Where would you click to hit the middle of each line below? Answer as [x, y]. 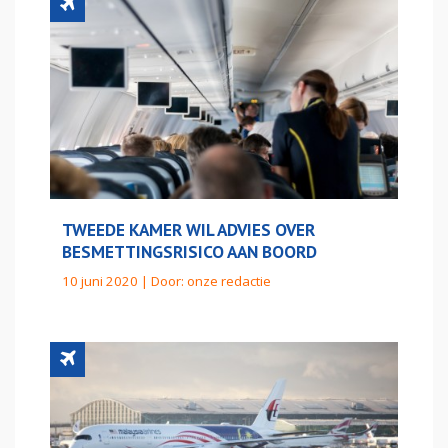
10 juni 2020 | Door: [124, 280]
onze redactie [229, 280]
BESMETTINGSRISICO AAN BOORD [189, 251]
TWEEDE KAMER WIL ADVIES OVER [188, 229]
